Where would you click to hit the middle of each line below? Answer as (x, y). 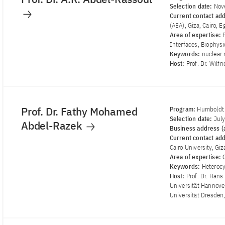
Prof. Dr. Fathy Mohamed (79, 112)
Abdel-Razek (53, 126)
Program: (183, 109)
